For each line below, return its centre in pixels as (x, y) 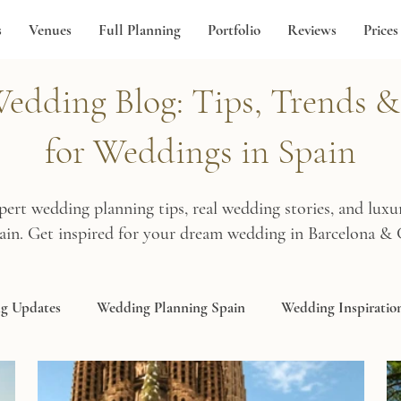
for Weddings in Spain (200, 151)
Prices (380, 30)
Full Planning (139, 30)
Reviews (311, 30)
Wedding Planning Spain (171, 307)
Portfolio (234, 30)
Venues (50, 30)
